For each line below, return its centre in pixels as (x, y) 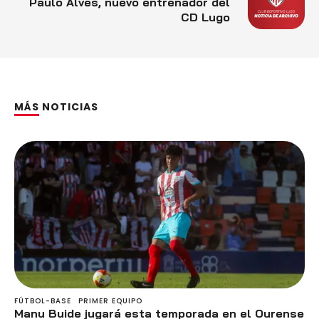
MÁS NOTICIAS (56, 107)
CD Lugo (205, 17)
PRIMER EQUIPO (110, 301)
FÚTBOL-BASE (43, 301)
